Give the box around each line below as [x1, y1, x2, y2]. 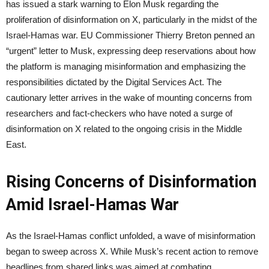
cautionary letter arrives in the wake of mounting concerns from [6, 92, 252, 103]
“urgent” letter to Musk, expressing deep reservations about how [6, 46, 256, 56]
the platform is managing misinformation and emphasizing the [6, 61, 246, 71]
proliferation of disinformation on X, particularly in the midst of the [6, 14, 257, 25]
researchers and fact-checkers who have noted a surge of [6, 108, 232, 118]
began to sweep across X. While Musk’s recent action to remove [6, 246, 258, 256]
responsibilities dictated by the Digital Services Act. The [6, 77, 222, 87]
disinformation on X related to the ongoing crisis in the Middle [6, 124, 242, 134]
